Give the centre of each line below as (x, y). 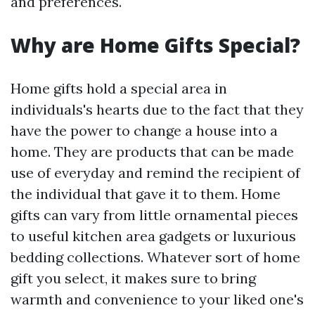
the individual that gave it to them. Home (146, 193)
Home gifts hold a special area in (119, 88)
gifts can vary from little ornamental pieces (154, 214)
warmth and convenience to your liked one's (157, 299)
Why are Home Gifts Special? (155, 45)
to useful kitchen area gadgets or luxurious (153, 236)
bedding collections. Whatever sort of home (155, 257)
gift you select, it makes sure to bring (133, 278)
